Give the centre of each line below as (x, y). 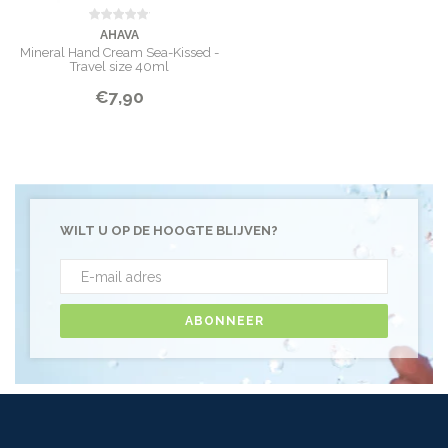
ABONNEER (224, 320)
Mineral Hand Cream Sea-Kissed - (119, 52)
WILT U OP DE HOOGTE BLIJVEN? (169, 230)
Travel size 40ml (119, 66)
